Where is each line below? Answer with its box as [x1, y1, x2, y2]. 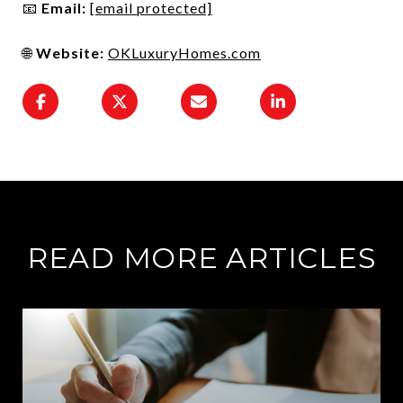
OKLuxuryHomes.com [108, 43, 261, 61]
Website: [36, 43, 104, 61]
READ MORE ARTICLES [26, 239, 377, 275]
